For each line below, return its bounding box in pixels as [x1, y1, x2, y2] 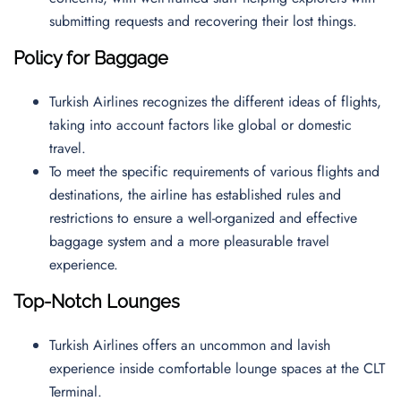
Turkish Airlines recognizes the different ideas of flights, [49, 91, 381, 112]
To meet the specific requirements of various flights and [49, 161, 380, 182]
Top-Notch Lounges [13, 291, 180, 312]
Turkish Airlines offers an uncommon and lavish [49, 335, 330, 355]
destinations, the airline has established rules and [49, 184, 341, 205]
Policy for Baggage [13, 47, 168, 69]
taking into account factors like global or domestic [49, 115, 352, 135]
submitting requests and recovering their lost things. [49, 11, 362, 31]
